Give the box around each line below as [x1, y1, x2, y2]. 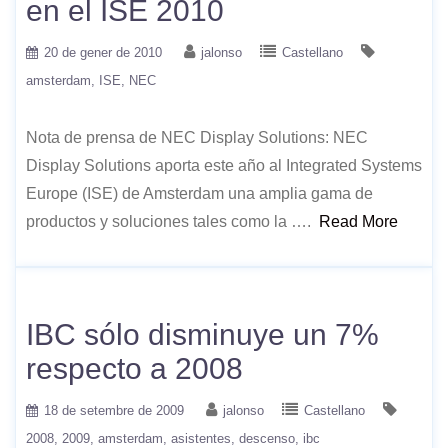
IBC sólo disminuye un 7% [26, 317, 379, 351]
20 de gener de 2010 [44, 44, 162, 60]
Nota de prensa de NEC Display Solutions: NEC [26, 128, 368, 146]
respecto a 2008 [26, 351, 243, 385]
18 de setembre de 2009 [44, 402, 184, 418]
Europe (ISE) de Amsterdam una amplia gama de [26, 184, 373, 202]
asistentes [171, 430, 231, 446]
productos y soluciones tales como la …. [26, 212, 319, 230]
